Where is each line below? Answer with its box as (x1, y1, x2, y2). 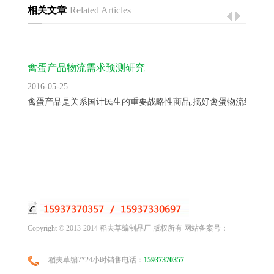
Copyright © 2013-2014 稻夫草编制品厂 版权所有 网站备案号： (27, 224, 228, 232)
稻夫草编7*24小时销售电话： (48, 256, 144, 264)
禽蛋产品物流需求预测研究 (27, 62, 145, 73)
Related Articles (69, 5, 131, 15)
